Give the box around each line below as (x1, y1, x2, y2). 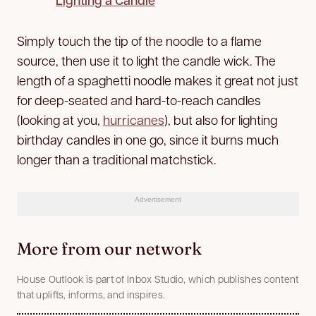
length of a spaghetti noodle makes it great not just (17, 71, 298, 88)
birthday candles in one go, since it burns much (17, 130, 279, 147)
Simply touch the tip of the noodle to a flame (17, 32, 262, 49)
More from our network (17, 238, 202, 259)
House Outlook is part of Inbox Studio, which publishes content (17, 272, 299, 285)
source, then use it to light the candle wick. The (17, 51, 276, 68)
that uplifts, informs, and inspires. (17, 287, 166, 300)
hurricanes (103, 111, 164, 128)
